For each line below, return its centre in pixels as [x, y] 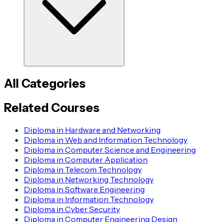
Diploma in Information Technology [89, 199]
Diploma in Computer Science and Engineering [110, 149]
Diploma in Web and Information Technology [106, 139]
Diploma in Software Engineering [84, 189]
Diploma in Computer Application [86, 159]
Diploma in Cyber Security [72, 209]
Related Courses [52, 108]
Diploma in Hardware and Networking [92, 130]
